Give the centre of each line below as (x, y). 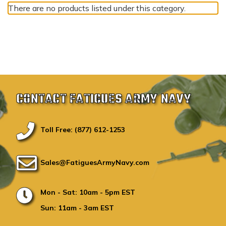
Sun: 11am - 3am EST (77, 208)
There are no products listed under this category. (97, 8)
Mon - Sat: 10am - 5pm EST (88, 192)
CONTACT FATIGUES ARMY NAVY (104, 100)
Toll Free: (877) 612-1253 (83, 130)
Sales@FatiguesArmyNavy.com (95, 163)
